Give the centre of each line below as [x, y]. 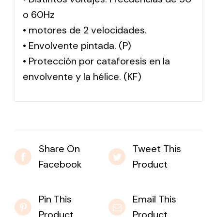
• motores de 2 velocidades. [85, 30]
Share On [59, 149]
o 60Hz [39, 14]
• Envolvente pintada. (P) [77, 45]
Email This [155, 199]
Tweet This [157, 149]
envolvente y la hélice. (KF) [82, 76]
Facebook [60, 164]
